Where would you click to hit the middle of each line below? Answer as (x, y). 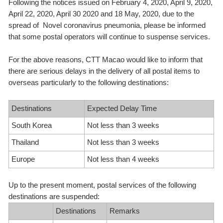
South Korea (32, 125)
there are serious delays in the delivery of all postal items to (104, 71)
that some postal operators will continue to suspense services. (111, 37)
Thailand (25, 142)
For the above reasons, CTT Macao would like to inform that (106, 59)
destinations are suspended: (54, 196)
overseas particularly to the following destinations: (89, 82)
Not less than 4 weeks (123, 159)
